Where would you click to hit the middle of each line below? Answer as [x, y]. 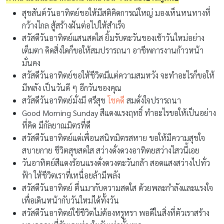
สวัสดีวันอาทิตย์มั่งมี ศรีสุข [65, 100]
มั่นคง [31, 62]
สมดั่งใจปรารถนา [153, 100]
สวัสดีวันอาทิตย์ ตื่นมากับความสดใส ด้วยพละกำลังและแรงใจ [117, 187]
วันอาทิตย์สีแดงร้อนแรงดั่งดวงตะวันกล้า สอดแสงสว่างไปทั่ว [116, 162]
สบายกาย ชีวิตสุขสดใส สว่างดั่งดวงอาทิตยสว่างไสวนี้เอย [111, 150]
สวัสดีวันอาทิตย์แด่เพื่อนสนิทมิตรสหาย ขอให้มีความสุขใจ [113, 137]
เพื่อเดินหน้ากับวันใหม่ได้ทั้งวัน [70, 200]
